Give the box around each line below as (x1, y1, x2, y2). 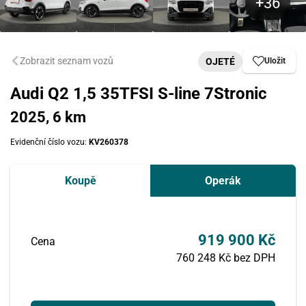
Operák (205, 174, 241, 187)
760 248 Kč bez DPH (176, 251, 275, 264)
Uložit (264, 56, 286, 66)
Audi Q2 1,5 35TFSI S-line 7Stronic (10, 84, 267, 103)
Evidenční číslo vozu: (10, 137, 89, 147)
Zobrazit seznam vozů (20, 55, 113, 66)
